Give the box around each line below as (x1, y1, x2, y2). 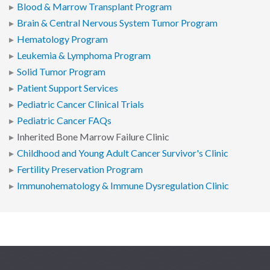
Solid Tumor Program (17, 66, 105, 78)
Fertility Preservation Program (17, 163, 143, 176)
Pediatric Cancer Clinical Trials (17, 98, 144, 111)
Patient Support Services (17, 82, 118, 95)
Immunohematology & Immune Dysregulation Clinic (17, 180, 229, 192)
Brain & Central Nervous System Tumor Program (17, 17, 218, 30)
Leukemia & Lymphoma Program (17, 49, 151, 62)
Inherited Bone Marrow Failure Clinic (17, 131, 169, 143)
